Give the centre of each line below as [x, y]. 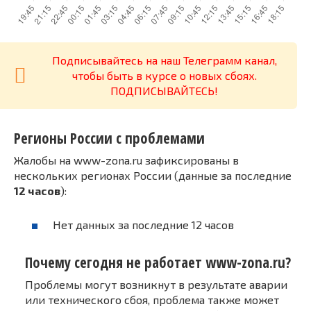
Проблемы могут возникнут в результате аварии [156, 284]
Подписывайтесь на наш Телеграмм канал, [164, 60]
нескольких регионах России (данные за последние [153, 176]
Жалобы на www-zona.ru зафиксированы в [126, 160]
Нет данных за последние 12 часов [143, 225]
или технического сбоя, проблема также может [152, 299]
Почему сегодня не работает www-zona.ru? [158, 262]
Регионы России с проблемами [109, 138]
